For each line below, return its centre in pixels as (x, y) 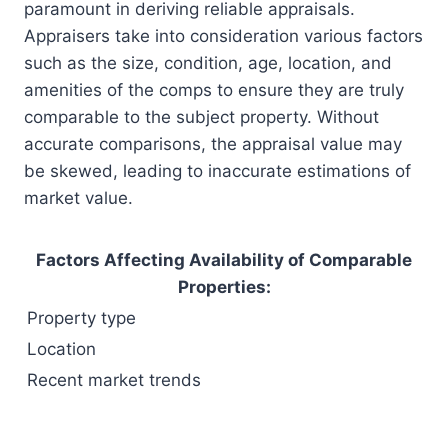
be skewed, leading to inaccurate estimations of (217, 171)
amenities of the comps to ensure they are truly (214, 90)
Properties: (224, 287)
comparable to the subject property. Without (201, 117)
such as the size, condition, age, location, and (208, 63)
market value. (78, 198)
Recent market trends (114, 380)
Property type (81, 318)
